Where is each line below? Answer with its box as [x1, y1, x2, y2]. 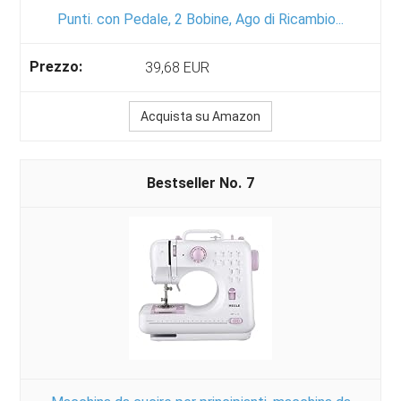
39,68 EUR [145, 59, 210, 77]
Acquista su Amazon [141, 109, 260, 124]
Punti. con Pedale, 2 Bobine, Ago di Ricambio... [57, 11, 344, 29]
